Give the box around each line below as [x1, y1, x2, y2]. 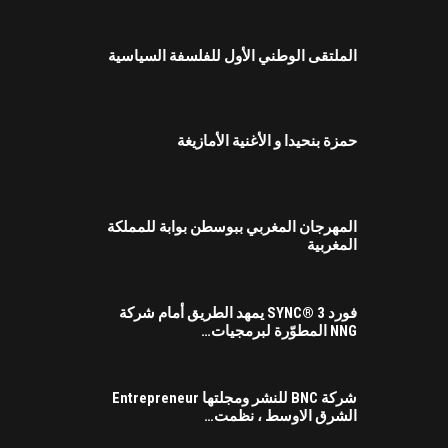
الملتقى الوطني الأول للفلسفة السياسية [108, 46, 358, 65]
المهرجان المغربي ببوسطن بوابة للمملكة [107, 218, 358, 236]
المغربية [307, 236, 358, 254]
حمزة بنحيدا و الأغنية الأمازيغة [177, 132, 358, 151]
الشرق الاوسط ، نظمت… [204, 407, 358, 426]
